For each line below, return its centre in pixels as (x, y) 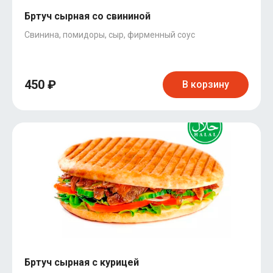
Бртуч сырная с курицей (82, 262)
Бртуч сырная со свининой (87, 16)
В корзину (206, 84)
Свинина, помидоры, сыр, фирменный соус (110, 35)
